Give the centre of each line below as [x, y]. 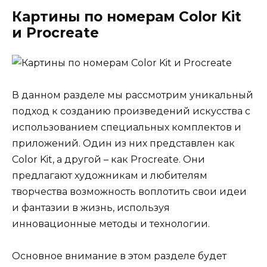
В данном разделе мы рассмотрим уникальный [133, 95]
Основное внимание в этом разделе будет [119, 256]
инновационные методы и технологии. [111, 223]
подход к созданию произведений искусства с [131, 111]
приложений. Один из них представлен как [123, 143]
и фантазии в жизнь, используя [91, 207]
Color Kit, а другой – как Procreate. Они [108, 159]
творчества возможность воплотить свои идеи [129, 191]
